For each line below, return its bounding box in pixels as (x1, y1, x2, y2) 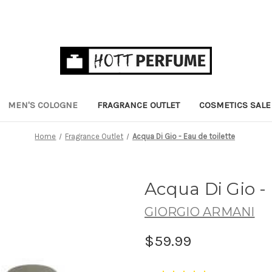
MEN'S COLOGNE (8, 99, 78, 110)
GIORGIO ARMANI (144, 204, 255, 219)
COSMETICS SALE (199, 99, 271, 110)
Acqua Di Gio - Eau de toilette (132, 131, 236, 141)
